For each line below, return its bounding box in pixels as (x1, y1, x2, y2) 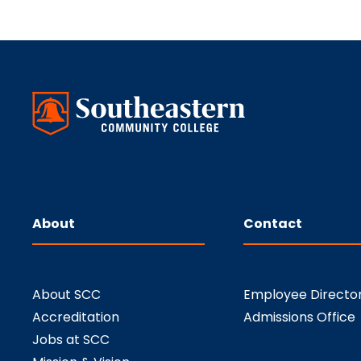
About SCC (32, 285, 101, 305)
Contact (243, 214, 303, 234)
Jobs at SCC (32, 330, 110, 350)
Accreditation (32, 308, 119, 327)
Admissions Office (243, 308, 356, 327)
